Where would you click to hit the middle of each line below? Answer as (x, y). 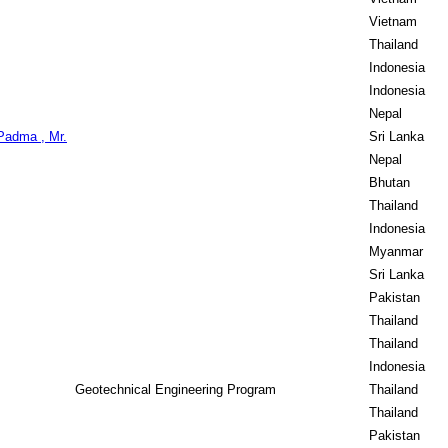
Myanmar (396, 251)
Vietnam (393, 21)
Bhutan (389, 182)
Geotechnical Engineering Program (175, 389)
